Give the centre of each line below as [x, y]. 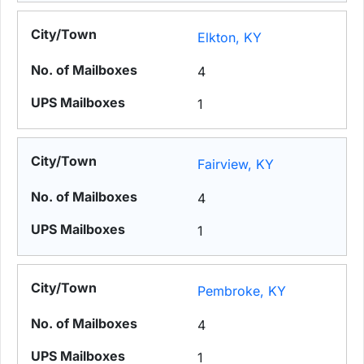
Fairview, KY [236, 165]
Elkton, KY [230, 38]
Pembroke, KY [242, 291]
